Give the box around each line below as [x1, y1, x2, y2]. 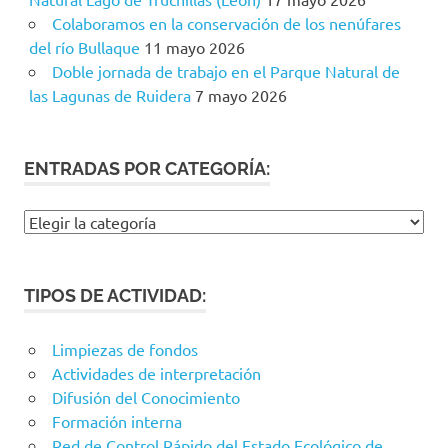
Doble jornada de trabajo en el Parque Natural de [51, 61, 400, 82]
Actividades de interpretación [51, 363, 261, 384]
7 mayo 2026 [194, 85, 287, 106]
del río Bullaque [28, 37, 140, 58]
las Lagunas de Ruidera [28, 85, 191, 106]
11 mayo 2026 [143, 37, 245, 58]
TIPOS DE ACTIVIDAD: [24, 285, 206, 307]
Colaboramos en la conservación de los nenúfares [51, 13, 401, 34]
